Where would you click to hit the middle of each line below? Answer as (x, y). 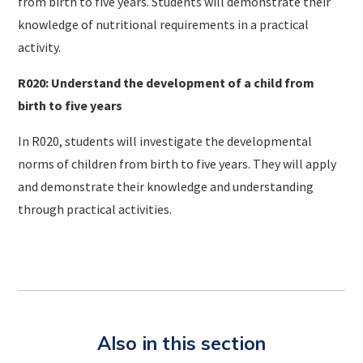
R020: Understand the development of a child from (167, 82)
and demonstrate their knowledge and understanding (166, 186)
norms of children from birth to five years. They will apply (177, 163)
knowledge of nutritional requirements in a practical (164, 24)
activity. (40, 47)
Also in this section (181, 343)
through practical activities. (95, 209)
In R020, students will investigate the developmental (165, 141)
